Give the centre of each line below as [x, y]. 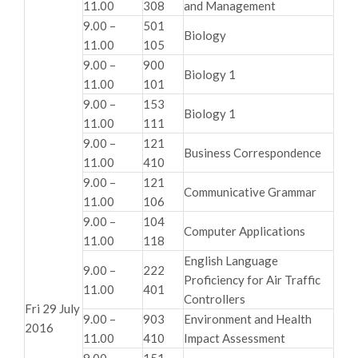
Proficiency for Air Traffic [252, 279]
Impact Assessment [235, 338]
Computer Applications [245, 231]
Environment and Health [248, 318]
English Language [231, 260]
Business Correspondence [253, 152]
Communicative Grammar [250, 191]
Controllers [215, 298]
